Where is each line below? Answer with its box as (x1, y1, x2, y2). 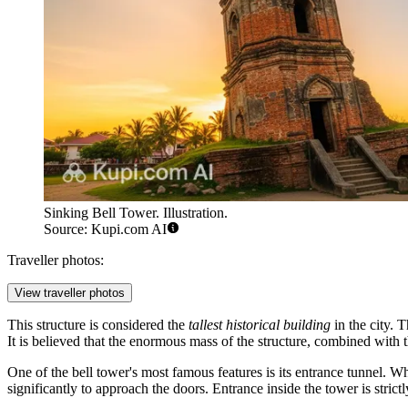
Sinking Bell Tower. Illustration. (44, 205, 228, 221)
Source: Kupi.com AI (44, 221, 167, 238)
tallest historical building (189, 317, 331, 333)
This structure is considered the (7, 317, 189, 333)
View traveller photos (15, 286, 125, 301)
